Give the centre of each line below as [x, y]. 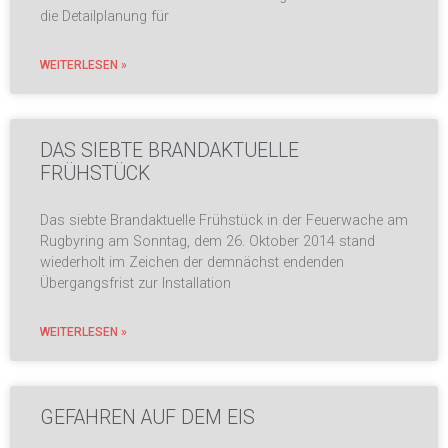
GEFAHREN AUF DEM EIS [147, 417]
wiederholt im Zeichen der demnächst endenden [192, 262]
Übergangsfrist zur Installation [135, 283]
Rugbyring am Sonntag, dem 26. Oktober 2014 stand [207, 241]
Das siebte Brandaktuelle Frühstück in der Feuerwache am [224, 220]
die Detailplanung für [104, 16]
